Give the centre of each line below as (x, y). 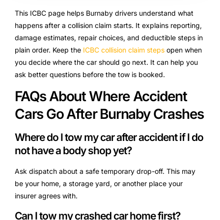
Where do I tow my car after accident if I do (109, 137)
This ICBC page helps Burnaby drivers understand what (104, 13)
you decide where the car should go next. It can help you (106, 62)
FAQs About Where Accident (101, 96)
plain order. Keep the (49, 50)
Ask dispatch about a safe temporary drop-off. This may (105, 171)
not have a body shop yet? (73, 151)
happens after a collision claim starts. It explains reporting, (108, 25)
